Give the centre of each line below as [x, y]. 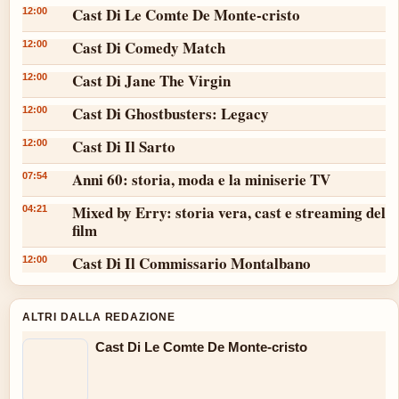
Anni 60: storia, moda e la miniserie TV [201, 179]
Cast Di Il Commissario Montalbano [191, 263]
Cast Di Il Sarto [124, 146]
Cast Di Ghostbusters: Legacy [171, 113]
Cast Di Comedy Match [149, 47]
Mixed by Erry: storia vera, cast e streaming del [229, 212]
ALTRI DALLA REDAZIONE [99, 317]
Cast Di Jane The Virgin [151, 80]
